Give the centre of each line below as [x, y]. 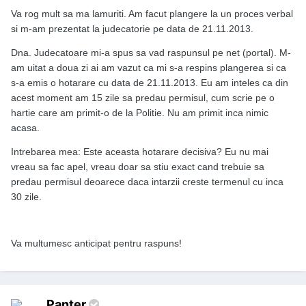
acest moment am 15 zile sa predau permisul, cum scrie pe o [143, 98]
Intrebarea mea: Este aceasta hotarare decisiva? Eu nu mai [140, 152]
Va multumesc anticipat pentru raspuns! [96, 244]
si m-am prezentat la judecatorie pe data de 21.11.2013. [132, 29]
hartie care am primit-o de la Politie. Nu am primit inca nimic [140, 113]
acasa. [25, 128]
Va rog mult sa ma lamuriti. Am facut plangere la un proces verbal [152, 14]
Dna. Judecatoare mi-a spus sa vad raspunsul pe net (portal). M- [151, 53]
